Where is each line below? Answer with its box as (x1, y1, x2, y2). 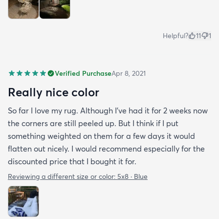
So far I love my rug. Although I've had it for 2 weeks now (8, 105, 208, 115)
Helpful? (163, 31, 188, 40)
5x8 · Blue (117, 172, 148, 181)
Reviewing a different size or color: (8, 172, 117, 181)
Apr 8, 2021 (111, 68, 146, 78)
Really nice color (8, 84, 99, 99)
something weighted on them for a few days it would (8, 131, 195, 141)
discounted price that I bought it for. (8, 156, 136, 166)
